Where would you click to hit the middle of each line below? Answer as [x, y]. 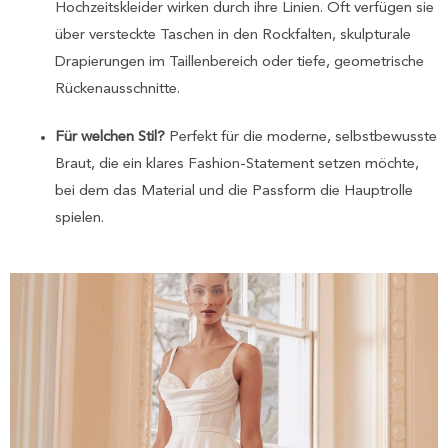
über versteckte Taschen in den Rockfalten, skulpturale [233, 35]
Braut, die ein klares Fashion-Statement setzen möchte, [237, 164]
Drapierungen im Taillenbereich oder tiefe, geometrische [239, 62]
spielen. [79, 218]
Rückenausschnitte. [117, 89]
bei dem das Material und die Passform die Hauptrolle [234, 191]
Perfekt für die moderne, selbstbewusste [301, 137]
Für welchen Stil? [110, 137]
